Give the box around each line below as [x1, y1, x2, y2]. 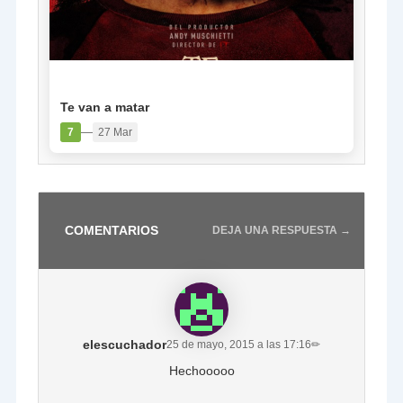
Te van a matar [60, 99, 150, 114]
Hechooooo [168, 363, 235, 378]
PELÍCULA [67, 76, 113, 86]
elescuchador [83, 336, 166, 352]
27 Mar [98, 125, 133, 139]
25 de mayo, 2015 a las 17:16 [166, 338, 311, 352]
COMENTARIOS [65, 222, 159, 237]
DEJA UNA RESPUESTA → [211, 224, 351, 237]
